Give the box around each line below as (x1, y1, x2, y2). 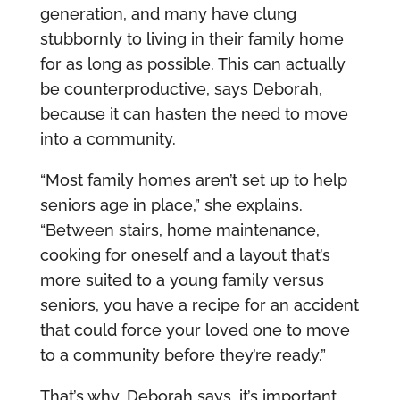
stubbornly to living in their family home (39, 29, 344, 49)
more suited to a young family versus (39, 271, 324, 290)
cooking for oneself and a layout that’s (39, 246, 330, 265)
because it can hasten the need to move (39, 104, 348, 124)
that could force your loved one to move (39, 321, 350, 340)
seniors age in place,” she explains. (39, 196, 303, 215)
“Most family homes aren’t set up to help (39, 171, 347, 190)
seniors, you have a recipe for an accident (39, 296, 359, 315)
